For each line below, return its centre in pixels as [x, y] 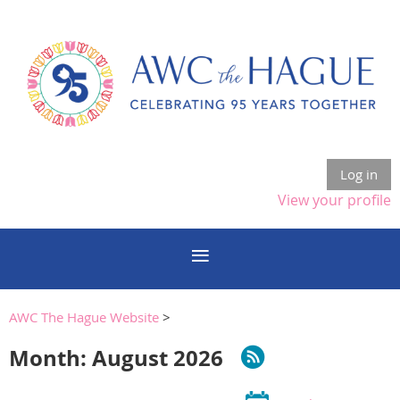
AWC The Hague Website [86, 317]
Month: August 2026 [116, 358]
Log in [359, 174]
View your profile [334, 200]
